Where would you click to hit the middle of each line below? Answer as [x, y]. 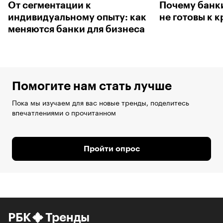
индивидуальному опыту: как [77, 17]
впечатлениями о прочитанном [64, 112]
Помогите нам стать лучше [92, 86]
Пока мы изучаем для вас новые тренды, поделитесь [101, 102]
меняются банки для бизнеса [76, 29]
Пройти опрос [111, 149]
